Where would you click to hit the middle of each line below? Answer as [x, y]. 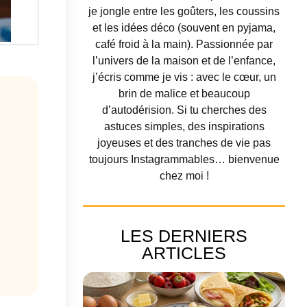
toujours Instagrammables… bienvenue [184, 160]
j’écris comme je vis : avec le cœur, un [184, 77]
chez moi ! [184, 176]
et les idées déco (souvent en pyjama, [184, 28]
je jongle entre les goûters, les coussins [184, 12]
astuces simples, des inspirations [184, 127]
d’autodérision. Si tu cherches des [184, 110]
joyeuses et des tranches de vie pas [184, 143]
